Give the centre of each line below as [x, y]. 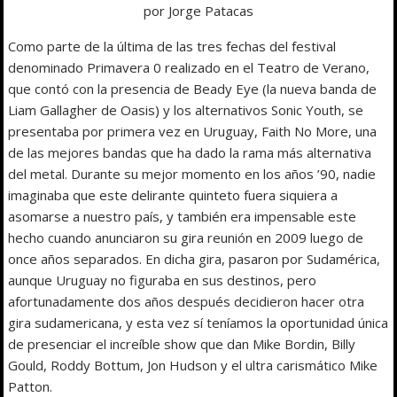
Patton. [31, 386]
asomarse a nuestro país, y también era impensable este [183, 216]
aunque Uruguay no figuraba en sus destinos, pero [163, 280]
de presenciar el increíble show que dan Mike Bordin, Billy [182, 343]
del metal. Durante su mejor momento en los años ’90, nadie [192, 173]
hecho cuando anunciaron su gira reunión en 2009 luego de [186, 237]
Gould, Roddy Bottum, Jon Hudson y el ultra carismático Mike [193, 365]
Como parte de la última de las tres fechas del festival [172, 46]
